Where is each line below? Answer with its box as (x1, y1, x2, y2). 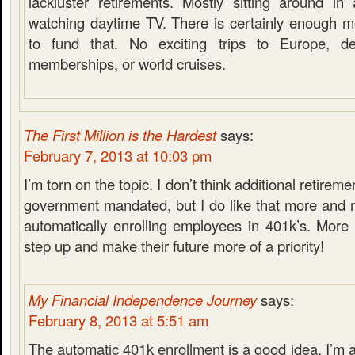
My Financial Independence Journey (29, 289, 257, 310)
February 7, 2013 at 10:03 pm (24, 145, 212, 166)
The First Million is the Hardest (24, 124, 216, 145)
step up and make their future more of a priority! (24, 235, 324, 256)
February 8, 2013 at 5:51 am (29, 310, 208, 330)
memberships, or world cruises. (29, 53, 226, 74)
